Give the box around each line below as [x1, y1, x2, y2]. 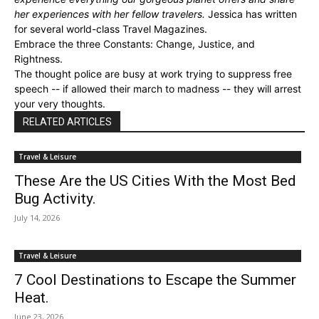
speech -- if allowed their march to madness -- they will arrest [14, 82, 301, 95]
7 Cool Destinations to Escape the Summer [14, 271, 296, 288]
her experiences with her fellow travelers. [14, 7, 205, 20]
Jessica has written [205, 7, 297, 20]
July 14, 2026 [14, 211, 60, 223]
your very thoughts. [14, 97, 105, 110]
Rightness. [14, 52, 63, 65]
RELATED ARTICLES [23, 115, 112, 127]
